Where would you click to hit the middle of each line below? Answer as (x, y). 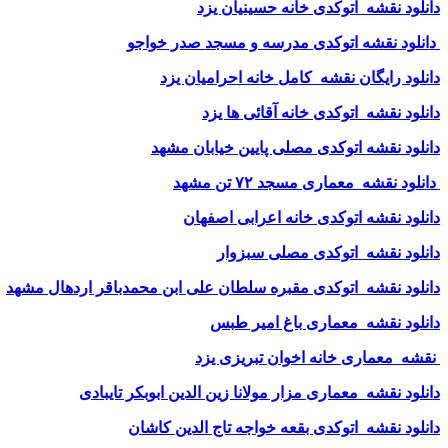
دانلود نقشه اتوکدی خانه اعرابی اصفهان (311, 217)
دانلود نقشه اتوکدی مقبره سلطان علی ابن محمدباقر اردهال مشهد (223, 287)
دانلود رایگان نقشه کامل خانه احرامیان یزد (300, 77)
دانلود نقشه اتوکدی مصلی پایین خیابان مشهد (295, 147)
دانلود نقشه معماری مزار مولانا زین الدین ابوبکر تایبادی (259, 392)
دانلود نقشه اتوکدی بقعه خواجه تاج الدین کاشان (284, 427)
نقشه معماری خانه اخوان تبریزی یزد (315, 357)
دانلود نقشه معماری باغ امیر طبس (325, 322)
